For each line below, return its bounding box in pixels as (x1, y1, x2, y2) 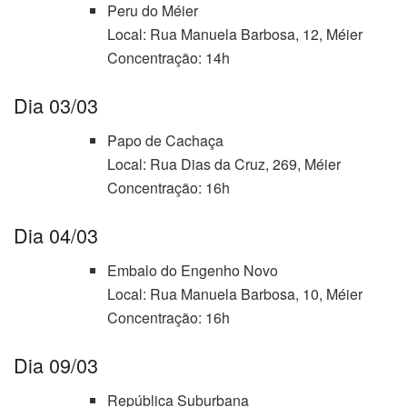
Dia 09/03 (14, 350, 98, 379)
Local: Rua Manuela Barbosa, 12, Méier (106, 24, 362, 45)
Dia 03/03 (14, 91, 98, 120)
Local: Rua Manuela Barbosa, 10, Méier (106, 283, 362, 304)
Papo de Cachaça (106, 130, 223, 152)
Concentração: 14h (106, 47, 230, 69)
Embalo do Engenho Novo (106, 259, 278, 281)
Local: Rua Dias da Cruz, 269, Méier (106, 154, 341, 175)
